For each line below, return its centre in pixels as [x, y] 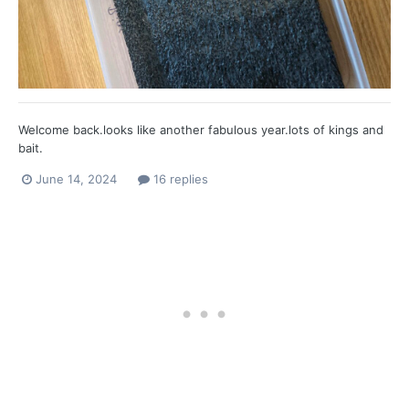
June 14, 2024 [76, 178]
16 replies [179, 178]
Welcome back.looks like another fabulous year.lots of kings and [201, 129]
